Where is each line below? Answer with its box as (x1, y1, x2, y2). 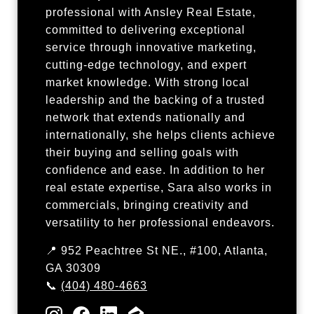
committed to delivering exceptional (46, 23, 245, 36)
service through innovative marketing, (46, 41, 257, 53)
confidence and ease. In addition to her (46, 163, 265, 176)
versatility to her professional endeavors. (46, 216, 275, 228)
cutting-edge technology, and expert (46, 58, 247, 71)
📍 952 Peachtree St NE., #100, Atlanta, (46, 244, 268, 257)
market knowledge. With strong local (46, 76, 250, 88)
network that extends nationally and (46, 111, 245, 123)
